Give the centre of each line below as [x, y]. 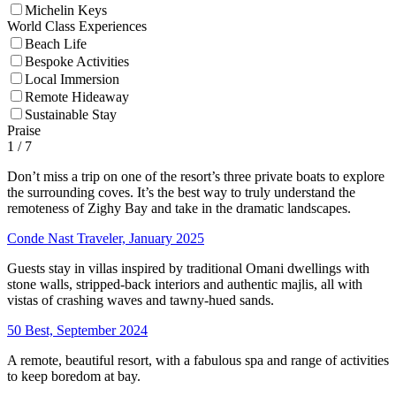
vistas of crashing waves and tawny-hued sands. [141, 300]
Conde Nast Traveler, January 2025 [106, 238]
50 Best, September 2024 [77, 330]
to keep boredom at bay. [74, 376]
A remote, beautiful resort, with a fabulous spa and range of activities [198, 360]
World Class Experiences [77, 26]
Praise [24, 130]
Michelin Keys [66, 10]
